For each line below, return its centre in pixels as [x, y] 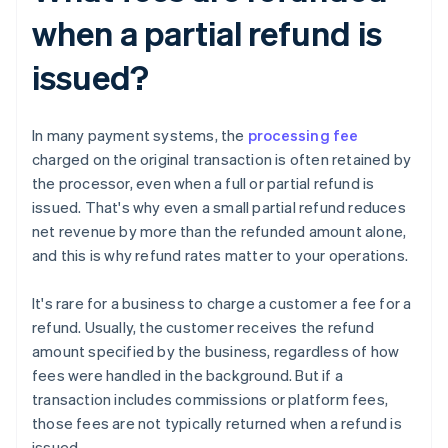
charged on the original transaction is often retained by [222, 159]
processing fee [303, 135]
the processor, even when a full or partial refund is [203, 183]
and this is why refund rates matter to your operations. [220, 255]
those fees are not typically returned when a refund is [217, 423]
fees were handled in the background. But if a [188, 375]
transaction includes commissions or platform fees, [210, 399]
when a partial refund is [207, 33]
